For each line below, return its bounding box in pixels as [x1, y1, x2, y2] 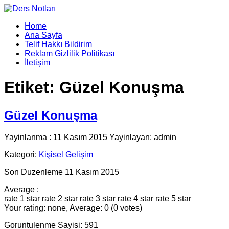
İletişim [25, 58, 50, 67]
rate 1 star [4, 194, 40, 203]
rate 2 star [42, 194, 78, 203]
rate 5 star [155, 194, 191, 203]
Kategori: [4, 150, 39, 159]
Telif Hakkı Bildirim [25, 40, 92, 49]
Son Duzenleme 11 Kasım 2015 [4, 167, 119, 176]
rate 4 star [118, 194, 153, 203]
